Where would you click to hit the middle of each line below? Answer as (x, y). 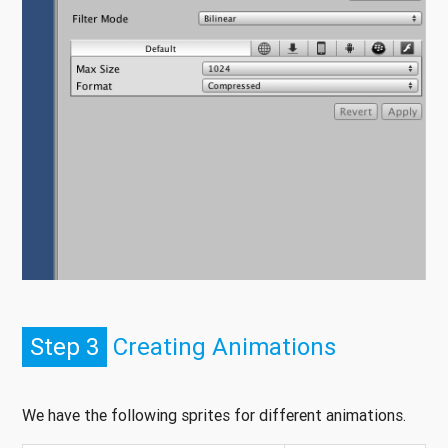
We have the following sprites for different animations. (214, 415)
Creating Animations (221, 347)
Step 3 (64, 347)
